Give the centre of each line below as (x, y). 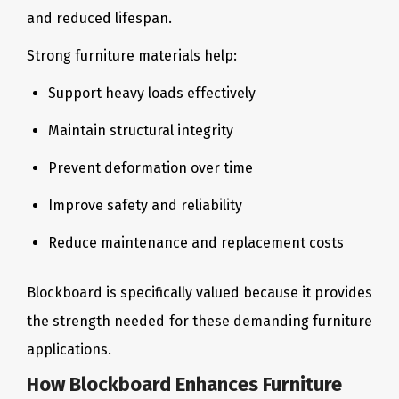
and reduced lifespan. (99, 18)
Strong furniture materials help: (132, 56)
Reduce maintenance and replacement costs (196, 243)
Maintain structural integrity (141, 130)
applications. (69, 350)
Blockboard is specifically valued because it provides (199, 293)
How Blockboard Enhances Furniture (184, 384)
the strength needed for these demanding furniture (199, 321)
